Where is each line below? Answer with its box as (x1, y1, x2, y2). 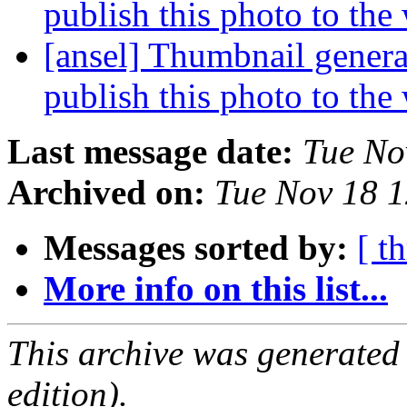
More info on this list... (44, 269, 388, 309)
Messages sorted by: (44, 228, 348, 268)
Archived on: (7, 173, 205, 213)
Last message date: (7, 132, 293, 172)
